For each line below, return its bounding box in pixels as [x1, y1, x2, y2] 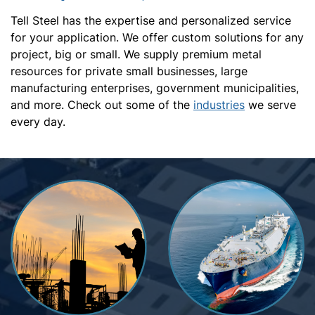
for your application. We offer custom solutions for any [11, 30, 304, 45]
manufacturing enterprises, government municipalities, [11, 81, 299, 96]
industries [193, 98, 245, 112]
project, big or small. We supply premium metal [11, 47, 262, 62]
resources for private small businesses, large [11, 64, 247, 79]
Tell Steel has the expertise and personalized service [11, 13, 291, 28]
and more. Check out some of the [11, 98, 193, 112]
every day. [11, 115, 65, 129]
